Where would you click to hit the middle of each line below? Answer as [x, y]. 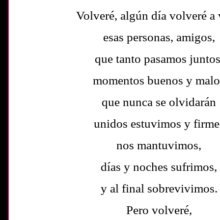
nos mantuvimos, [159, 145]
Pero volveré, [159, 210]
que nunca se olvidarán [159, 102]
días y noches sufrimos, [159, 166]
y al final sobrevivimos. [159, 188]
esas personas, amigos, [159, 37]
